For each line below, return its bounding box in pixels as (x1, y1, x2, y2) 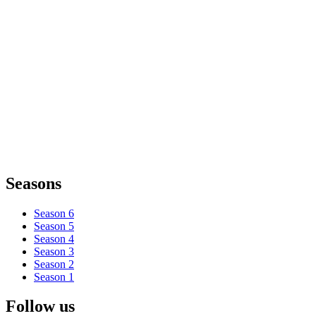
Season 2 (34, 257, 74, 270)
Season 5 (34, 219, 74, 232)
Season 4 (34, 232, 74, 245)
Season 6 (34, 207, 74, 219)
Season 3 (34, 245, 74, 257)
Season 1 (34, 270, 74, 283)
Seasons (6, 174, 61, 193)
